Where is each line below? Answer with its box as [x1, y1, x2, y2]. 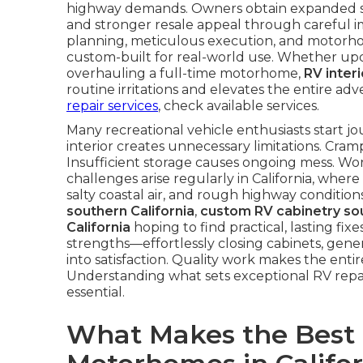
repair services [66, 98, 158, 113]
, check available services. [158, 98, 319, 113]
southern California [66, 203, 194, 219]
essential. [66, 284, 125, 300]
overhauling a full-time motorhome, [66, 66, 304, 81]
